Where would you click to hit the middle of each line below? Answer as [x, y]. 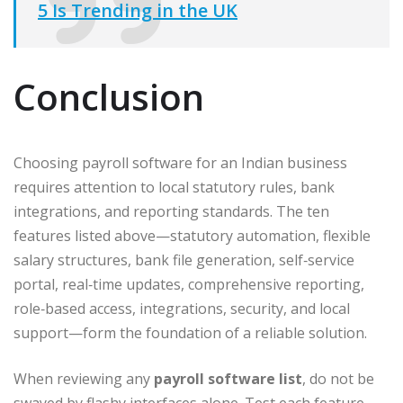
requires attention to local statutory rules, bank [174, 188]
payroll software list [228, 379]
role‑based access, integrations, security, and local [182, 309]
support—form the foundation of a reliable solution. [190, 333]
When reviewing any [84, 379]
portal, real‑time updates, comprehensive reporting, [189, 285]
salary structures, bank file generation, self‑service [184, 260]
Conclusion [109, 97]
